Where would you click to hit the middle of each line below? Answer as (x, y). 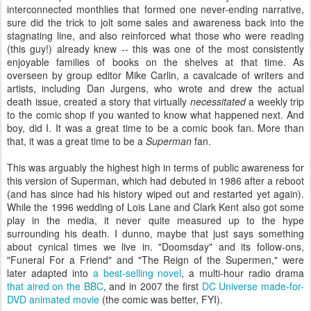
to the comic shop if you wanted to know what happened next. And (155, 115)
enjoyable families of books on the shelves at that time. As (155, 62)
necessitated (218, 101)
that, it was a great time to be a (76, 141)
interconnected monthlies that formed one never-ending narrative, (155, 9)
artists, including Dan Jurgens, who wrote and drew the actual (155, 88)
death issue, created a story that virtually (99, 101)
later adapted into (50, 273)
